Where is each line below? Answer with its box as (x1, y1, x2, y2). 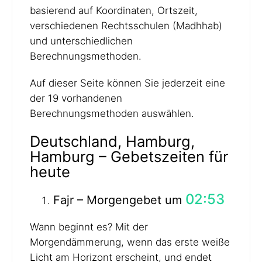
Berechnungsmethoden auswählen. (30, 108, 194, 120)
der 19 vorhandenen (30, 92, 122, 105)
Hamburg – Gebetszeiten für (30, 147, 228, 166)
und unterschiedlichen (30, 35, 133, 47)
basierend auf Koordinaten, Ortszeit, (30, 5, 198, 17)
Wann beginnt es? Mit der (30, 220, 148, 233)
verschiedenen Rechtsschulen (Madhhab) (30, 20, 222, 32)
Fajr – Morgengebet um (53, 192, 185, 207)
